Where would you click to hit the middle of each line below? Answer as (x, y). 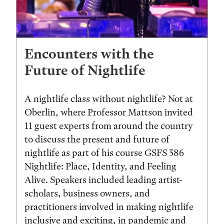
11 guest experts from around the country (109, 126)
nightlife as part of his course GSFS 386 (104, 153)
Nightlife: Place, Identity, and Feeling (100, 166)
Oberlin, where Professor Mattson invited (109, 112)
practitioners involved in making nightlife (109, 207)
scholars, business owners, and (87, 193)
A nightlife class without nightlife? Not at (109, 99)
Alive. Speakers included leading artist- (103, 180)
